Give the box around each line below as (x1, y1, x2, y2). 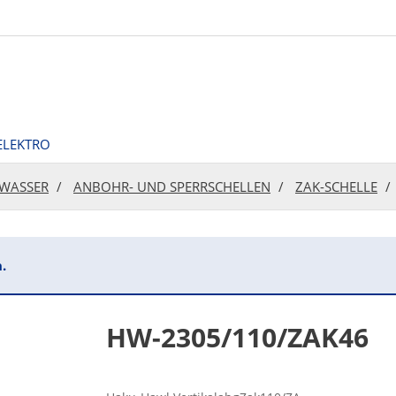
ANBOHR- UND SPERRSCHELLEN (73, 177, 270, 195)
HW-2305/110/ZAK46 (106, 318, 369, 355)
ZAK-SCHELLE (295, 177, 377, 195)
